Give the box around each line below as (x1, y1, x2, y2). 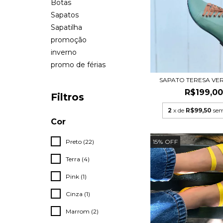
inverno (51, 48, 77, 57)
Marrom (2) (66, 208, 99, 215)
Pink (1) (66, 173, 87, 180)
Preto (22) (66, 138, 94, 145)
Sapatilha (51, 23, 82, 32)
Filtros (51, 91, 84, 103)
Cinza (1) (66, 190, 90, 198)
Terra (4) (66, 155, 90, 163)
